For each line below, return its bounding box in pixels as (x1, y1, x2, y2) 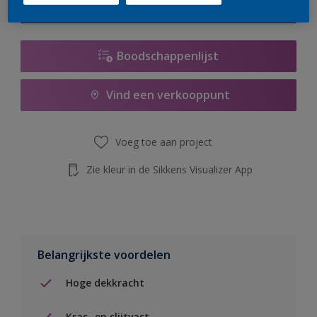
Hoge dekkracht (66, 276, 144, 290)
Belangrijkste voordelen (38, 246, 171, 263)
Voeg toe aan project (115, 135, 212, 149)
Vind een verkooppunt (105, 87, 230, 103)
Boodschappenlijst (117, 48, 219, 64)
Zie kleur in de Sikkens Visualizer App (86, 162, 253, 176)
